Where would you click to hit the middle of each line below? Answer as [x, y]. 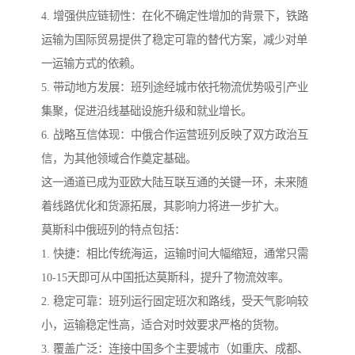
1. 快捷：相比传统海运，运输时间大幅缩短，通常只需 [175, 254]
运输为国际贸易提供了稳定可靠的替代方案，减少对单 [174, 40]
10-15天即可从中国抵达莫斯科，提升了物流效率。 [165, 278]
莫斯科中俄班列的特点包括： [113, 230]
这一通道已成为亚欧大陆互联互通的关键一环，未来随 [174, 183]
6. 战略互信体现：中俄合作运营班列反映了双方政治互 [175, 135]
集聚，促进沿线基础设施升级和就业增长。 [147, 111]
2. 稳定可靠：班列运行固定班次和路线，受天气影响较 [175, 302]
